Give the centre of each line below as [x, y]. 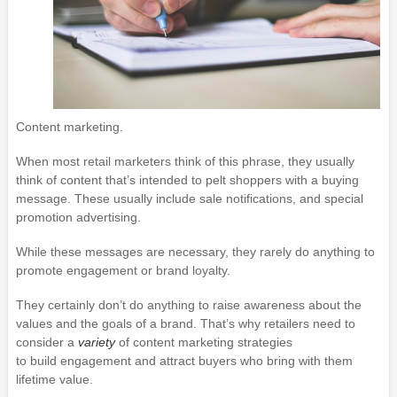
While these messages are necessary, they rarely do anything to [195, 252]
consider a [47, 343]
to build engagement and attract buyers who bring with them [184, 361]
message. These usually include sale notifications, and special [189, 199]
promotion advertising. [78, 218]
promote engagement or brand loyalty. [123, 271]
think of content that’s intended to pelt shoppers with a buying [187, 180]
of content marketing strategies [203, 343]
